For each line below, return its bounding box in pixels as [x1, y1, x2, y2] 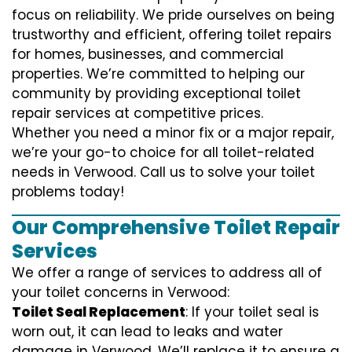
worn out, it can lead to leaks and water [12, 321, 283, 341]
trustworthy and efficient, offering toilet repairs [12, 24, 332, 44]
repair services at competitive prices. [12, 103, 263, 123]
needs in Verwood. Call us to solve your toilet [12, 162, 315, 181]
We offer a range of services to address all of [12, 262, 322, 282]
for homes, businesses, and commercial [12, 44, 284, 64]
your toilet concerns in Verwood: [12, 282, 229, 302]
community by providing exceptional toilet [12, 83, 301, 103]
